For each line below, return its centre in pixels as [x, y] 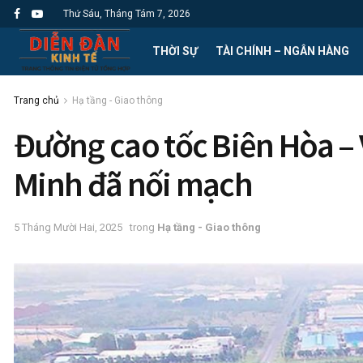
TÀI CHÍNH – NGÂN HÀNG [282, 51]
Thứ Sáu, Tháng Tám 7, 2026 [127, 14]
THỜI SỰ [175, 51]
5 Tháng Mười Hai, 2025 [68, 228]
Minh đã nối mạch [133, 184]
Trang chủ [36, 100]
